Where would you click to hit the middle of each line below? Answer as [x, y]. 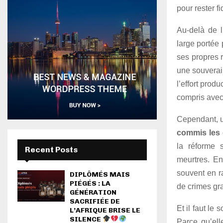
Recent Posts [51, 150]
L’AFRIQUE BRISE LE [105, 210]
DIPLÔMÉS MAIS [100, 174]
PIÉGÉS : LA [90, 183]
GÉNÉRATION [93, 192]
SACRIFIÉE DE [95, 201]
